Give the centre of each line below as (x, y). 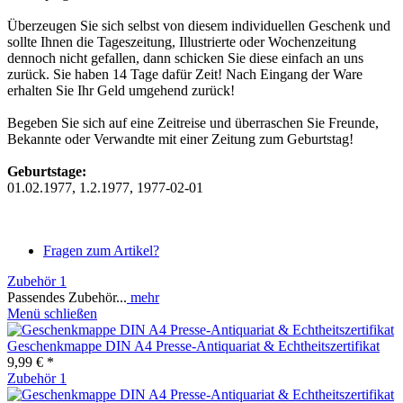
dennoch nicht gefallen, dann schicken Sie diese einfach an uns (185, 58)
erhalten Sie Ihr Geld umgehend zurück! (121, 90)
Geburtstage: (47, 171)
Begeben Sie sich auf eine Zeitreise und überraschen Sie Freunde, (193, 122)
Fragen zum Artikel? (101, 250)
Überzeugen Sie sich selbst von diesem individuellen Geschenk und (199, 25)
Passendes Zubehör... (67, 297)
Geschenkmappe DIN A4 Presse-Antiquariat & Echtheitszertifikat (193, 345)
